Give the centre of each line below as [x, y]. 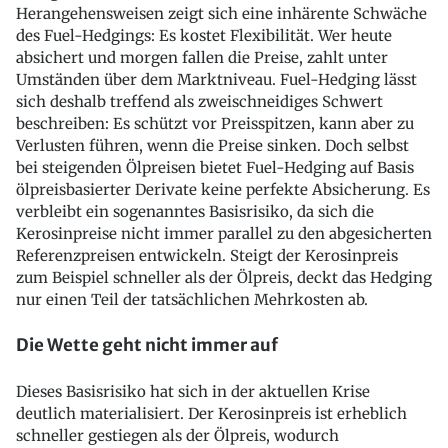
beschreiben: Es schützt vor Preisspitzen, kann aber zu [215, 123]
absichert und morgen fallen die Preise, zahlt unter [202, 57]
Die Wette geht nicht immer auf [147, 345]
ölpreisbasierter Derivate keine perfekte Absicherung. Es [223, 189]
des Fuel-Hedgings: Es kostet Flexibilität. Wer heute [204, 35]
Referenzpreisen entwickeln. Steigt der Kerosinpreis [207, 255]
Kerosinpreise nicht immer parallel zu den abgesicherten [224, 233]
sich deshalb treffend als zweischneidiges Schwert [199, 101]
